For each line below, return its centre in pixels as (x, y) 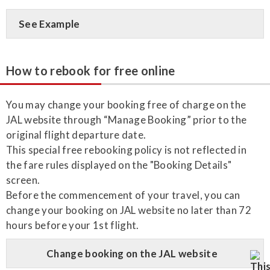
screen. (23, 180)
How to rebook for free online (91, 70)
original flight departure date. (76, 134)
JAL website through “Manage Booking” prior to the (127, 119)
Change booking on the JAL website (132, 253)
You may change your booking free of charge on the (126, 104)
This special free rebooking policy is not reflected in (127, 149)
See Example (49, 24)
